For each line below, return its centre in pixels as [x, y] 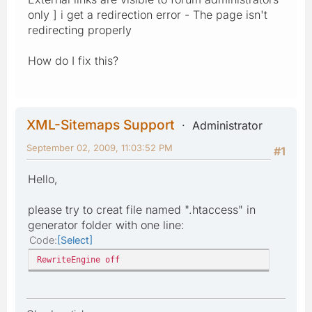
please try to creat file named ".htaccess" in [142, 209]
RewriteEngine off [78, 259]
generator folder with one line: [106, 225]
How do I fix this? [73, 60]
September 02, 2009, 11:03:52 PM [100, 147]
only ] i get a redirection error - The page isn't [148, 14]
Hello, [43, 179]
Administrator [227, 125]
